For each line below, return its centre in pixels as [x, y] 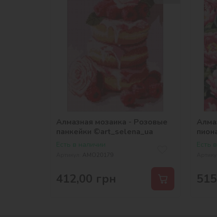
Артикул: [69, 155]
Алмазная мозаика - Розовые [112, 122]
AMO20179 [98, 155]
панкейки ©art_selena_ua [105, 132]
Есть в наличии [81, 144]
